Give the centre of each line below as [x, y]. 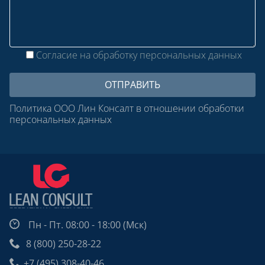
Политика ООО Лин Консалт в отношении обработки [127, 108]
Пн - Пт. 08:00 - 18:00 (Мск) [85, 224]
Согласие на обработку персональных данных [139, 55]
